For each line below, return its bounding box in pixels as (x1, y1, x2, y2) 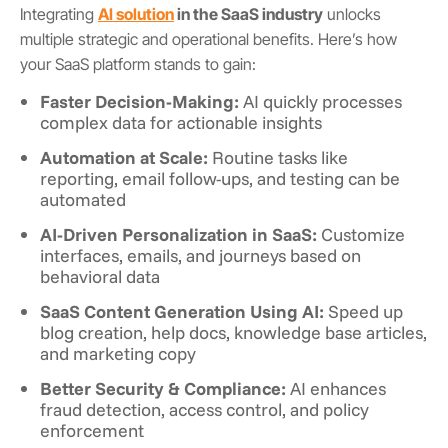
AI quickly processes (239, 89, 402, 112)
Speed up (324, 299, 403, 322)
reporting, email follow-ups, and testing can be (40, 166, 400, 189)
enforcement (40, 418, 144, 441)
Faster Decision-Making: (40, 89, 239, 112)
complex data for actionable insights (40, 110, 322, 133)
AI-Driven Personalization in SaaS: (40, 222, 317, 245)
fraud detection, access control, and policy (40, 397, 369, 420)
